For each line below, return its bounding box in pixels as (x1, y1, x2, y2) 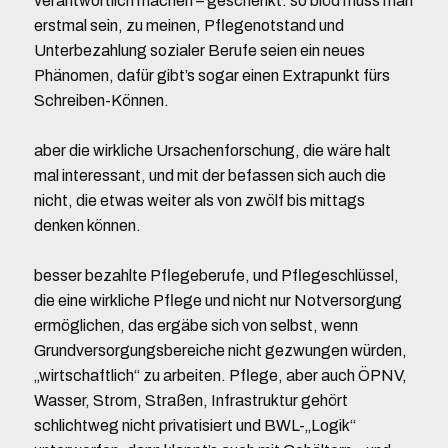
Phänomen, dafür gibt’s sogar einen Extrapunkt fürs (33, 67, 390, 84)
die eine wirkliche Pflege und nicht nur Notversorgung (33, 292, 402, 309)
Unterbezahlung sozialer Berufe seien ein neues (33, 42, 365, 59)
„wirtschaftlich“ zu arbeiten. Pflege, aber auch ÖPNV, (33, 367, 407, 384)
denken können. (33, 217, 141, 234)
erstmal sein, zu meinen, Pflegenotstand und (33, 17, 344, 34)
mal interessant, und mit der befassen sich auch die (33, 167, 386, 184)
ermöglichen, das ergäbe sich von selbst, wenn (33, 317, 358, 334)
